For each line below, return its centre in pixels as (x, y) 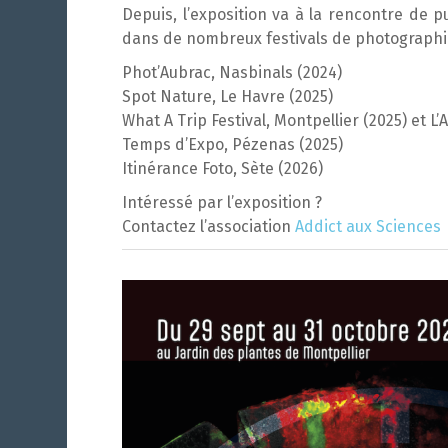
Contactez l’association (208, 226)
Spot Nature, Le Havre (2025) (227, 96)
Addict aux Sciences (368, 226)
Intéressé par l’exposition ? (222, 202)
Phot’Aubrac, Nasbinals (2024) (232, 72)
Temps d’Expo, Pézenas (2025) (232, 144)
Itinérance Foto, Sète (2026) (222, 168)
